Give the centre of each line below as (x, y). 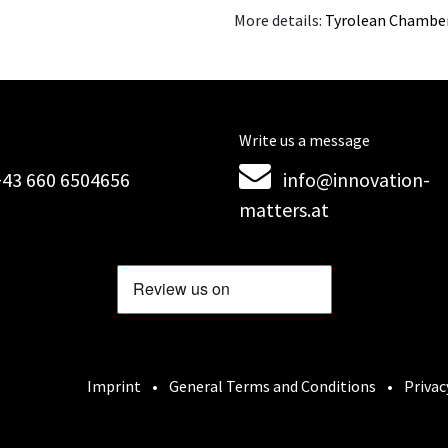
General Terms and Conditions (272, 386)
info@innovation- (356, 180)
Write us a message (304, 140)
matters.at (284, 210)
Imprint (114, 386)
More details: (279, 20)
